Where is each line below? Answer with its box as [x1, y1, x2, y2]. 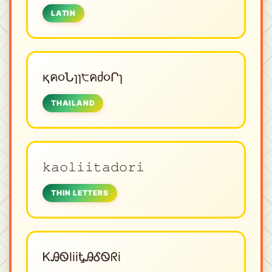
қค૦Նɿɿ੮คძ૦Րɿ [42, 69, 123, 84]
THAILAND [51, 98, 95, 107]
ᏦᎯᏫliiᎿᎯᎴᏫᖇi [42, 249, 121, 264]
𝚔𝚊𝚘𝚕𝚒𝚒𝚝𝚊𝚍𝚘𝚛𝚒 [42, 159, 144, 174]
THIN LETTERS [51, 188, 109, 197]
